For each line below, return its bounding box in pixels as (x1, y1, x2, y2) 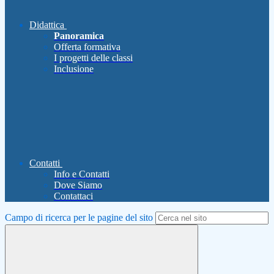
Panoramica (54, 31, 104, 42)
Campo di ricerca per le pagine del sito (5, 212, 153, 223)
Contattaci (54, 191, 93, 202)
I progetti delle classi (54, 53, 133, 64)
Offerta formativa (54, 42, 120, 53)
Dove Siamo (54, 180, 102, 191)
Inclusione (54, 64, 94, 75)
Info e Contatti (54, 169, 109, 180)
